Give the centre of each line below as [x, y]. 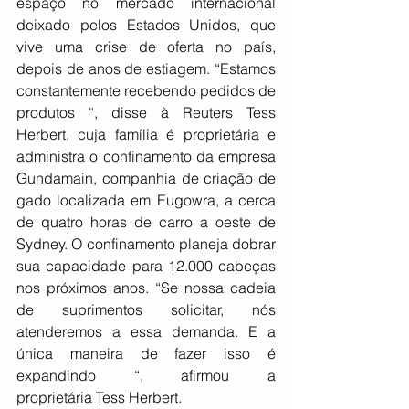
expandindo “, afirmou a [146, 376]
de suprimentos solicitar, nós [146, 310]
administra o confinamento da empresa [146, 157]
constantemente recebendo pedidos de [146, 91]
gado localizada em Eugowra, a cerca [146, 200]
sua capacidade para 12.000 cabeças [146, 266]
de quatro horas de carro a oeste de [146, 222]
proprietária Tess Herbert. [101, 398]
